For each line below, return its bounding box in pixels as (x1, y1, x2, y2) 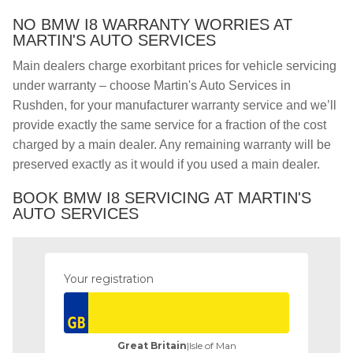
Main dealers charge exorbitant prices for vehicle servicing (13, 59, 336, 72)
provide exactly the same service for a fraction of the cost (13, 118, 326, 132)
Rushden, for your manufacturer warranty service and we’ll (13, 98, 336, 112)
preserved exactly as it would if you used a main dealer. (13, 158, 320, 171)
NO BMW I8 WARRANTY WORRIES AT (13, 16, 292, 33)
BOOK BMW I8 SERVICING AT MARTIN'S (13, 189, 311, 206)
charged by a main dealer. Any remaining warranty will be (13, 138, 331, 151)
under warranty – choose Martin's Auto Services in (13, 79, 291, 92)
